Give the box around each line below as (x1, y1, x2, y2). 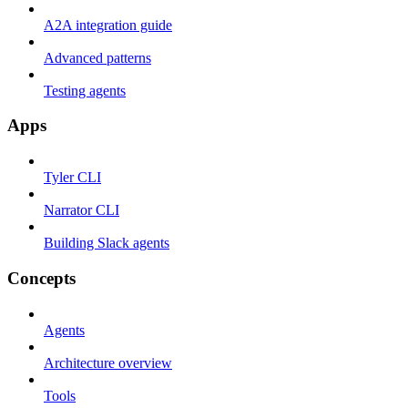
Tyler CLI (44, 169, 101, 186)
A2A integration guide (44, 16, 172, 33)
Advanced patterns (44, 49, 151, 66)
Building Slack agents (44, 235, 169, 251)
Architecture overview (44, 354, 172, 371)
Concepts (7, 268, 76, 288)
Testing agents (44, 82, 126, 98)
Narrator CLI (44, 202, 119, 219)
